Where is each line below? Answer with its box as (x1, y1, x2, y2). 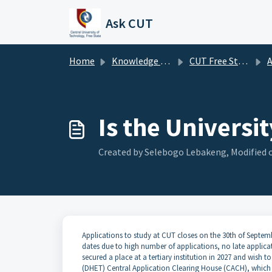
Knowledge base (112, 55, 160, 67)
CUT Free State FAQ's (189, 55, 238, 67)
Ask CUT (105, 15, 153, 32)
